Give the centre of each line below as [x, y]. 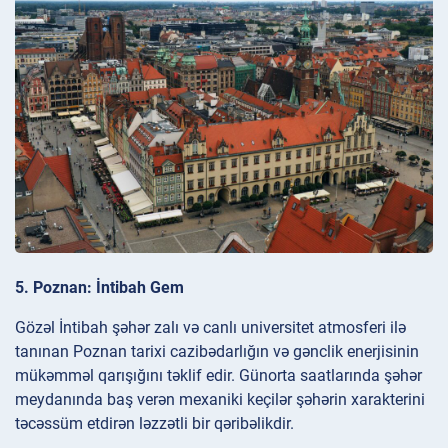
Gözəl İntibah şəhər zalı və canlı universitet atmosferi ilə [210, 327]
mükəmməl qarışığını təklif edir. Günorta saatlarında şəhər [218, 375]
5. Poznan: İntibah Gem [99, 287]
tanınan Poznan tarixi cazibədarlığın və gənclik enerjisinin [217, 351]
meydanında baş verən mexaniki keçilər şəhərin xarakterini [220, 399]
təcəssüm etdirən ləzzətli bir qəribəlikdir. [154, 423]
